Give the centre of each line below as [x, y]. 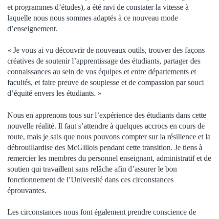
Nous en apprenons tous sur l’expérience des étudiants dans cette [107, 115]
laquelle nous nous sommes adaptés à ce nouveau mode [93, 18]
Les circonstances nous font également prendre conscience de [102, 212]
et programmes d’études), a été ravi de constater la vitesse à [98, 7]
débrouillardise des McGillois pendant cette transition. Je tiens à [105, 147]
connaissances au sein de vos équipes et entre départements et [102, 72]
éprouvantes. [27, 190]
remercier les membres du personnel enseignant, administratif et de [109, 158]
